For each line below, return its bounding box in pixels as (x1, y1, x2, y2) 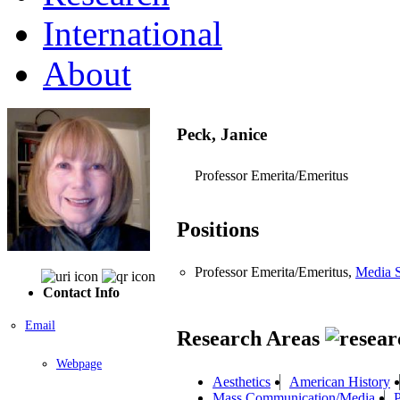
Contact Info (43, 284, 120, 300)
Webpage (56, 356, 102, 371)
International (43, 13, 222, 53)
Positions (177, 218, 259, 242)
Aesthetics (212, 373, 271, 389)
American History (289, 373, 390, 389)
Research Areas (177, 327, 325, 351)
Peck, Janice (177, 124, 267, 144)
